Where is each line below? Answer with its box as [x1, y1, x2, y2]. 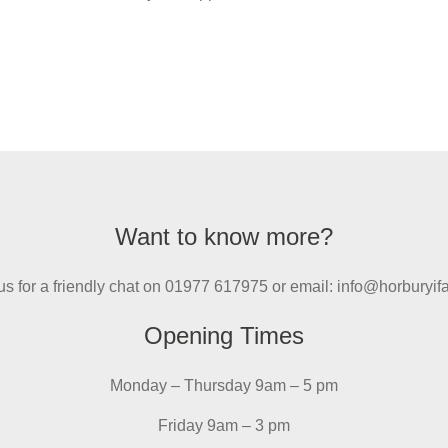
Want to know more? [115, 222, 333, 250]
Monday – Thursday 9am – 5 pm [110, 377, 338, 395]
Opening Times [144, 322, 304, 350]
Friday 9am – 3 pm [158, 417, 290, 435]
